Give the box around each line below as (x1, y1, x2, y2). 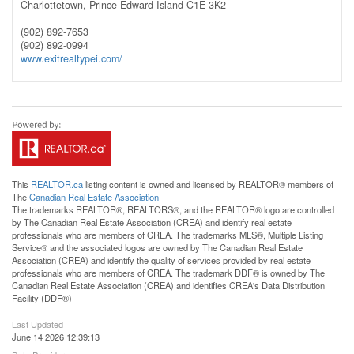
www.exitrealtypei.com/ (21, 51, 122, 66)
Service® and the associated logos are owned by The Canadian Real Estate (12, 240, 303, 254)
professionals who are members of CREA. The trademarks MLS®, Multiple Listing (12, 228, 323, 241)
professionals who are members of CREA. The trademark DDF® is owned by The (12, 265, 325, 279)
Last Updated (12, 317, 63, 330)
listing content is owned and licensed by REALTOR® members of (83, 177, 333, 190)
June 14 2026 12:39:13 (12, 330, 100, 343)
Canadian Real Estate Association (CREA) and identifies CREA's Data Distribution (12, 278, 325, 292)
